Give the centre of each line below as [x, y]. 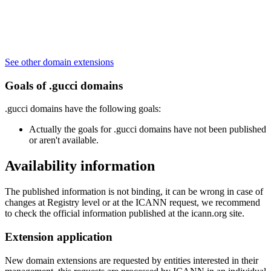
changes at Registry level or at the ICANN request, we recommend [132, 203]
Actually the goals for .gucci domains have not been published [148, 129]
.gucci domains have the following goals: [83, 109]
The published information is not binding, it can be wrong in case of [134, 192]
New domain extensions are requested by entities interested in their [132, 260]
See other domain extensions [59, 62]
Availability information [80, 166]
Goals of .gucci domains [64, 85]
